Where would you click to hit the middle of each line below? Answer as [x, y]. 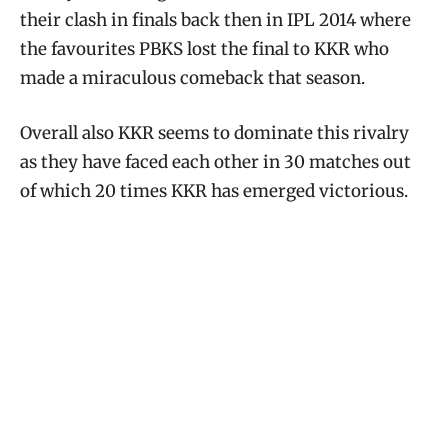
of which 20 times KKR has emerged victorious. [214, 190]
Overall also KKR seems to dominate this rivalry [214, 132]
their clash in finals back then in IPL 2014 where [215, 19]
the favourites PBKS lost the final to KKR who [204, 48]
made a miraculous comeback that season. [192, 77]
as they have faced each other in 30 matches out [215, 161]
